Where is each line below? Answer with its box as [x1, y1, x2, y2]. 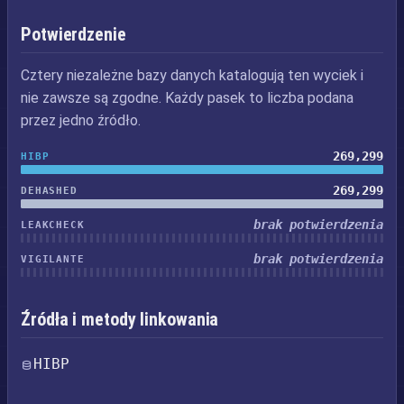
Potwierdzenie [21, 23, 126, 45]
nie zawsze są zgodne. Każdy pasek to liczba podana [21, 89, 353, 106]
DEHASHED [21, 184, 78, 197]
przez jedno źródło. [21, 112, 141, 129]
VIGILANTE [21, 252, 85, 265]
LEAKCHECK [21, 218, 85, 231]
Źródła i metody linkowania [21, 308, 219, 330]
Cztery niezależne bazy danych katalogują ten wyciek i [21, 67, 363, 84]
